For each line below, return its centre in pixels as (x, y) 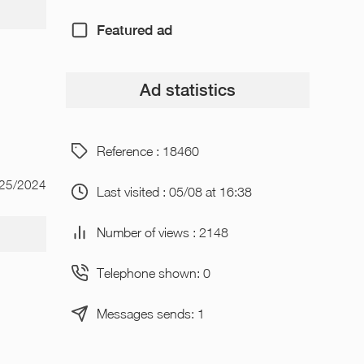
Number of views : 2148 (162, 232)
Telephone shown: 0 (153, 273)
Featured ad (134, 30)
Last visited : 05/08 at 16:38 (174, 191)
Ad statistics (187, 90)
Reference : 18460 (147, 151)
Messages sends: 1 (150, 313)
